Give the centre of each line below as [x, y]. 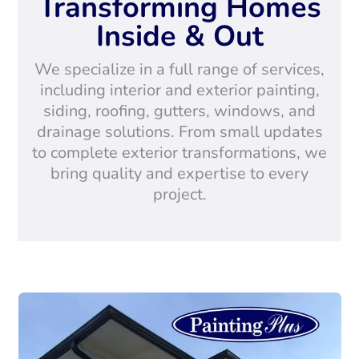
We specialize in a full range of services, [179, 69]
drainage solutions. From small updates [179, 132]
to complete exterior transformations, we [179, 153]
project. [179, 194]
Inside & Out [179, 36]
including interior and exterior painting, [179, 90]
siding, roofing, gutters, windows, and [179, 111]
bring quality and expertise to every [179, 173]
